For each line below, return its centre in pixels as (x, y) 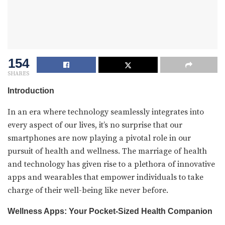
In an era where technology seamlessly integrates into (106, 112)
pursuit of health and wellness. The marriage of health (107, 151)
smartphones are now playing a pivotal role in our (99, 138)
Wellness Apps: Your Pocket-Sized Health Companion (110, 211)
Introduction (31, 90)
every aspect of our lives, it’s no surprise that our (95, 125)
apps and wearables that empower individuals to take (105, 177)
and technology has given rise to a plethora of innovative (111, 164)
